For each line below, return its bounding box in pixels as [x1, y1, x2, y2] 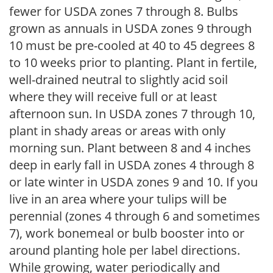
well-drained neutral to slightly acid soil [9, 71, 228, 88]
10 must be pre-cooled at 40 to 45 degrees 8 [9, 37, 255, 54]
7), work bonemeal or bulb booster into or [9, 225, 244, 241]
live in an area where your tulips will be [9, 191, 227, 207]
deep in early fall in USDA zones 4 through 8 [9, 157, 254, 173]
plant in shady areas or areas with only [9, 122, 225, 139]
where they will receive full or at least [9, 88, 217, 105]
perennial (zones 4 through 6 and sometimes [9, 208, 260, 224]
